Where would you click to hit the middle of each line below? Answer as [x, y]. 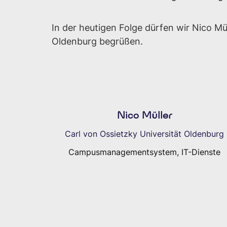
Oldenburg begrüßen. [97, 41]
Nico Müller [144, 115]
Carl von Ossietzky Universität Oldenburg [144, 134]
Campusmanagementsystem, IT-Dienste [144, 152]
